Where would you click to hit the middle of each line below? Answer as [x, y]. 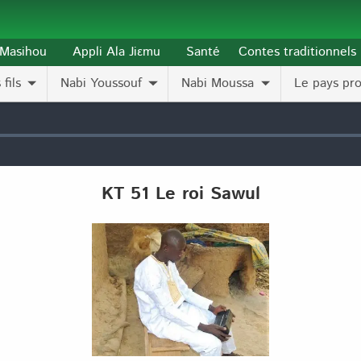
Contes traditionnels [297, 52]
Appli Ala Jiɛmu [117, 52]
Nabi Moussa [218, 83]
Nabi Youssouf [102, 83]
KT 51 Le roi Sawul [180, 194]
